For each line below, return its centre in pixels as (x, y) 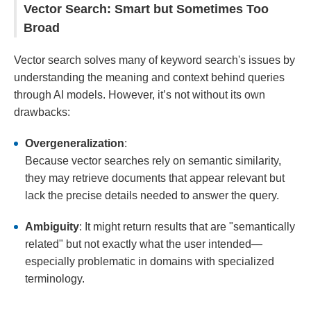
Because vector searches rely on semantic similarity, (153, 161)
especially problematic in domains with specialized (150, 262)
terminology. (55, 279)
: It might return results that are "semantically (187, 227)
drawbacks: (42, 112)
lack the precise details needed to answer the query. (152, 196)
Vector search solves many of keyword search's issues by (154, 60)
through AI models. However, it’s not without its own (140, 95)
